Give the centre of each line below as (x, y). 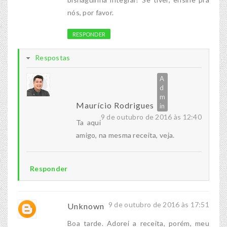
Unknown (86, 206)
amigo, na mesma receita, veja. (125, 135)
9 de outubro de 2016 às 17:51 (159, 205)
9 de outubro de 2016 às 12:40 (151, 117)
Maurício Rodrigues (115, 105)
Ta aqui (88, 123)
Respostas (53, 58)
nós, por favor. (91, 13)
